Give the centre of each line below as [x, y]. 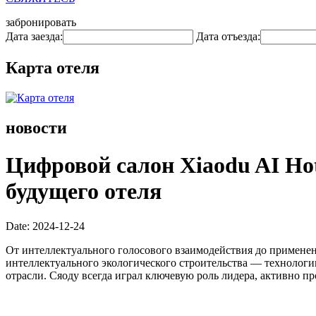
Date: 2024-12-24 [45, 226]
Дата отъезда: [228, 36]
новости [36, 127]
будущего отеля [84, 192]
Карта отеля [53, 67]
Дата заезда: [34, 36]
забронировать [41, 22]
